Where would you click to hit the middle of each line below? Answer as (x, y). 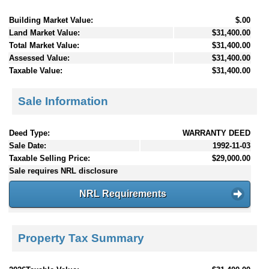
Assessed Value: (39, 58)
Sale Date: (28, 146)
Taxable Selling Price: (50, 159)
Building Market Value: (51, 20)
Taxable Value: (36, 70)
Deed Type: (29, 133)
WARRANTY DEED (216, 133)
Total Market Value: (44, 45)
